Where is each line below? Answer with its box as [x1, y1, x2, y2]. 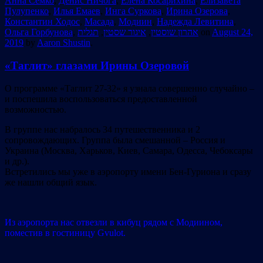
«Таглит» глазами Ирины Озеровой [5, 59, 189, 72]
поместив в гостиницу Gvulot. [5, 227, 128, 238]
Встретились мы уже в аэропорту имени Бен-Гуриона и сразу [5, 166, 251, 177]
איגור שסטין [103, 27, 146, 38]
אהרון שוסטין [151, 27, 198, 38]
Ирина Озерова [166, 6, 228, 16]
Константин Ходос [5, 16, 80, 27]
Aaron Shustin [37, 38, 90, 48]
